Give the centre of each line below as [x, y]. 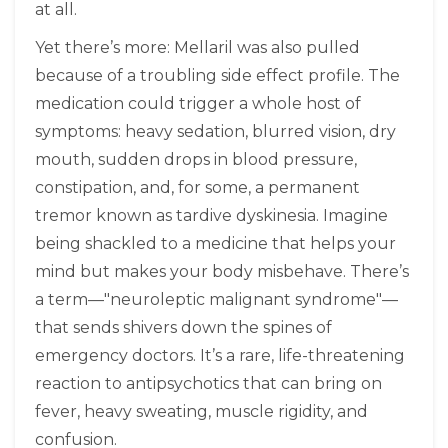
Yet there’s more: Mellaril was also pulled [197, 48]
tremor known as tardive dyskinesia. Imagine [211, 216]
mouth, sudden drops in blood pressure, [196, 160]
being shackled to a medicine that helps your [215, 244]
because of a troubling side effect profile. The [217, 76]
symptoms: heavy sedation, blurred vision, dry [215, 132]
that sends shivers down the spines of [183, 328]
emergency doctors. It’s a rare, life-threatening [220, 356]
